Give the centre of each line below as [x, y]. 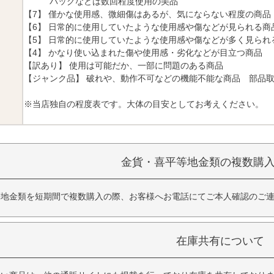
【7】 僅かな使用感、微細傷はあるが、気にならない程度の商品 [147, 14]
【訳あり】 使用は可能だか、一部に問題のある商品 [124, 65]
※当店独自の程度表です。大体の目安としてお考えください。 [144, 104]
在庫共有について [220, 241]
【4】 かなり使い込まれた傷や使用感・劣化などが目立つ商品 [143, 52]
